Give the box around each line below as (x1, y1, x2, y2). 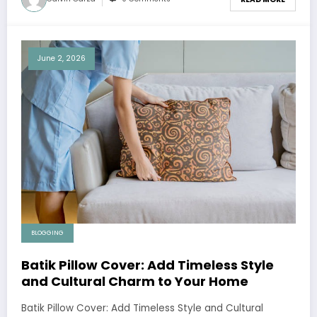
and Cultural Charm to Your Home (21, 272, 248, 290)
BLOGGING (31, 228, 64, 237)
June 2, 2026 (38, 53, 86, 64)
